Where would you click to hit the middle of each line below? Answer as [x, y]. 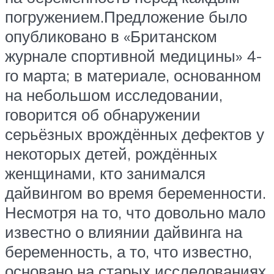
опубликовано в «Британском [111, 36]
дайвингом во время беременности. [135, 193]
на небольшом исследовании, [114, 95]
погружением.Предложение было [126, 17]
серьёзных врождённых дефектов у [135, 134]
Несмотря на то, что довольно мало [135, 213]
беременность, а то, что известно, [128, 252]
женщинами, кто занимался [105, 173]
